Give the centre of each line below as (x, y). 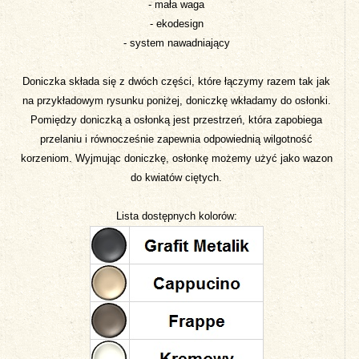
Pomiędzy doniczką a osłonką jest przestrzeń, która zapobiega (176, 119)
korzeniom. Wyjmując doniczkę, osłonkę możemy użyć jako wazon (176, 158)
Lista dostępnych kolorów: (176, 216)
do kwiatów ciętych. (176, 177)
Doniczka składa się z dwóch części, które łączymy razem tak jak (176, 81)
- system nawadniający (176, 42)
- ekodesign (176, 23)
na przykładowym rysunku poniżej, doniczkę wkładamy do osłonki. (176, 100)
